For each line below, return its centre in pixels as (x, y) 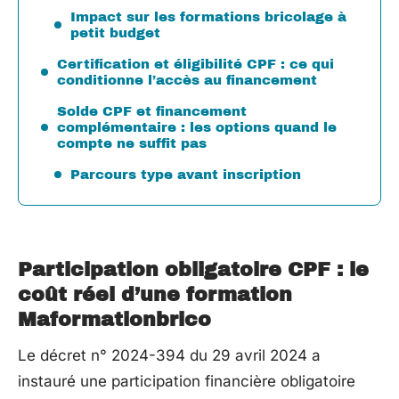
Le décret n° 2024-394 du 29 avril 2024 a (169, 355)
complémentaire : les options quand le (197, 127)
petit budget (115, 33)
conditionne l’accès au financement (187, 80)
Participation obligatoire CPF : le (193, 270)
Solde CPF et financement (152, 111)
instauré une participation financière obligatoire (187, 381)
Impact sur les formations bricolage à (208, 16)
